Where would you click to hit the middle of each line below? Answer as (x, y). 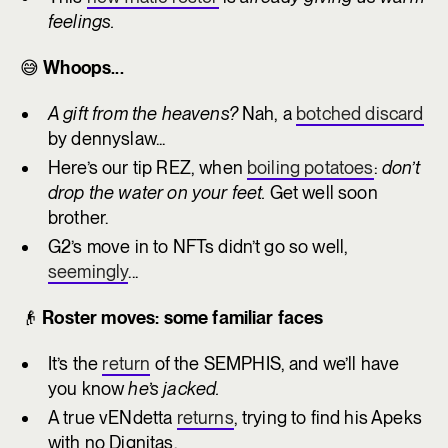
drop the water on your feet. (157, 192)
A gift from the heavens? (143, 113)
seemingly (88, 271)
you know (88, 388)
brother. (78, 217)
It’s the (75, 363)
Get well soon (321, 192)
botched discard (360, 113)
